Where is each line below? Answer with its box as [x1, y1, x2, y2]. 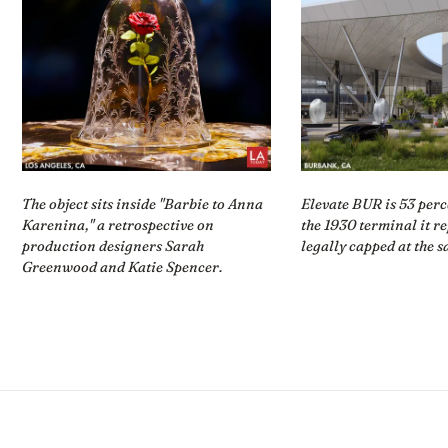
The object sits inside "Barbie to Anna [21, 195, 263, 214]
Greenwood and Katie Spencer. [21, 258, 223, 277]
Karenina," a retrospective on [21, 216, 214, 235]
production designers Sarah [21, 237, 204, 256]
